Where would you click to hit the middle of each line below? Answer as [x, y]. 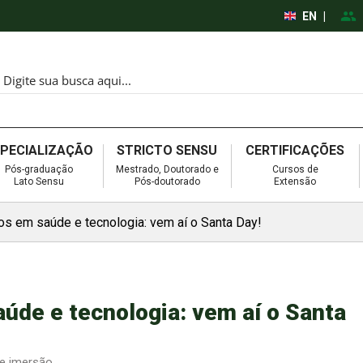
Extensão [295, 181]
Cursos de [295, 169]
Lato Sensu [39, 181]
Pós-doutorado [167, 181]
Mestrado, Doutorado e [167, 169]
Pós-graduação [39, 169]
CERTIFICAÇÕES [295, 150]
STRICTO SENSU [167, 150]
